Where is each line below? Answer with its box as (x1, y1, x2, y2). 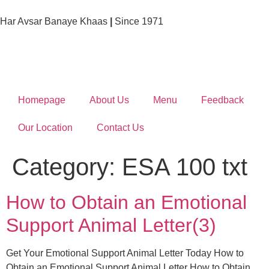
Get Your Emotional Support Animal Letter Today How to (6, 248, 244, 259)
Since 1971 (112, 16, 163, 26)
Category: (12, 154, 122, 181)
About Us (89, 95, 129, 106)
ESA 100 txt (122, 154, 247, 181)
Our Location (18, 122, 73, 133)
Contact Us (97, 122, 144, 133)
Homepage (18, 95, 65, 106)
